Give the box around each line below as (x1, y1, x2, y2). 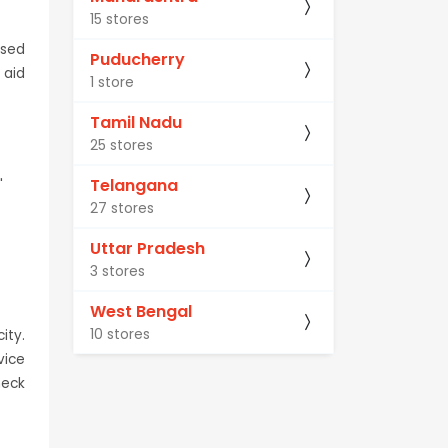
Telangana (90, 174, 178, 198)
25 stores (90, 135, 153, 156)
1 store (90, 72, 134, 93)
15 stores (90, 9, 149, 30)
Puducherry (90, 48, 185, 72)
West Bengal (90, 300, 192, 324)
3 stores (90, 261, 145, 282)
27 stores (90, 198, 154, 219)
